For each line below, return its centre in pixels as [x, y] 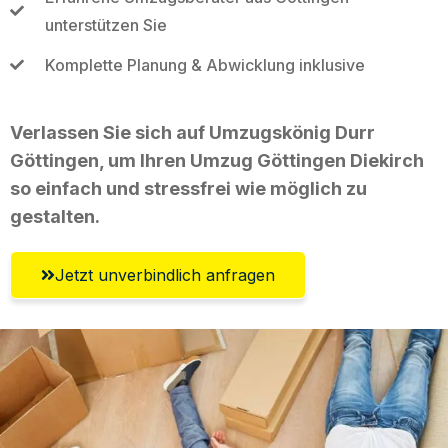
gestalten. [55, 216]
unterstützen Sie [105, 24]
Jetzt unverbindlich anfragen [165, 274]
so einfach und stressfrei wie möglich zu [188, 188]
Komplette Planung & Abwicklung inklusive [204, 64]
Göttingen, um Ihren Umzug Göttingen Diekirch [217, 160]
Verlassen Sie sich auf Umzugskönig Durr [192, 132]
